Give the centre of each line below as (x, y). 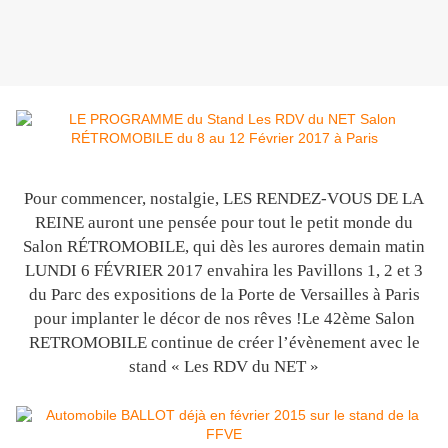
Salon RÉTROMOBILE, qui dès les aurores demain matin (224, 247)
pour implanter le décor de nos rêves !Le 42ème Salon (224, 319)
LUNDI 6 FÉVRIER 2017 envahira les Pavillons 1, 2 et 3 (224, 271)
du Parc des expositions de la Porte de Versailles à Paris (224, 295)
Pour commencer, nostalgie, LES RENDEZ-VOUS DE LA (224, 199)
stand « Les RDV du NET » (224, 367)
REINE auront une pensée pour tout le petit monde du (224, 223)
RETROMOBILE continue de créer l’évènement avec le (224, 343)
